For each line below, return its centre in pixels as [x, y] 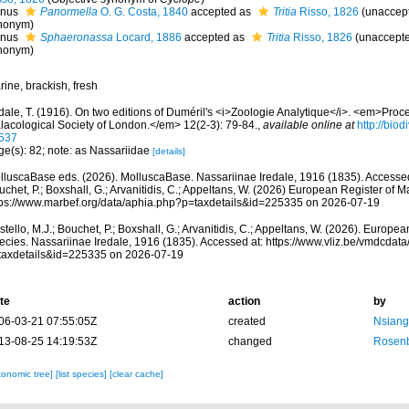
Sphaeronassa [76, 37]
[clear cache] [136, 374]
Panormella [68, 12]
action [244, 301]
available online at [308, 125]
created [246, 321]
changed [250, 341]
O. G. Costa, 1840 [142, 12]
